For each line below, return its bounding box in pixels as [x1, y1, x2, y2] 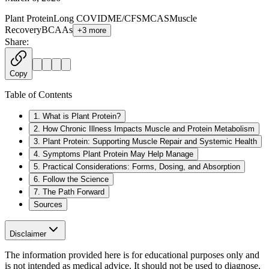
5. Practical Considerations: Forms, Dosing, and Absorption [34, 162, 240, 171]
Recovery [5, 24, 41, 35]
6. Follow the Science [34, 174, 109, 184]
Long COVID [53, 13, 107, 23]
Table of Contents [5, 89, 72, 100]
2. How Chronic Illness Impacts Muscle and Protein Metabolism [34, 124, 255, 133]
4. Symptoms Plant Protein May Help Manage [34, 149, 193, 159]
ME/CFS [107, 13, 142, 23]
